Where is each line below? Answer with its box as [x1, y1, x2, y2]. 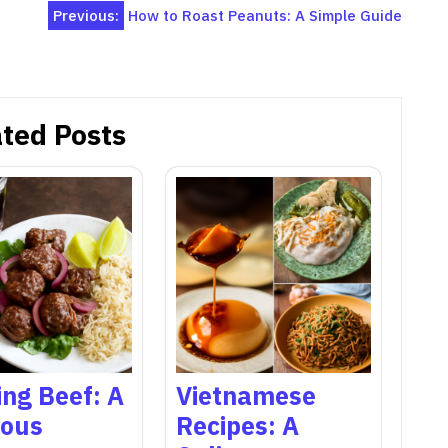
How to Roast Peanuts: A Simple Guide [128, 6, 402, 26]
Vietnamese [175, 378, 316, 412]
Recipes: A [175, 408, 299, 442]
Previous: [53, 6, 119, 26]
